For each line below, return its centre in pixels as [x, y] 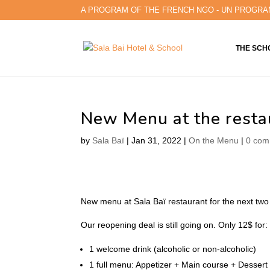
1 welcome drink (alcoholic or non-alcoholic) [173, 249]
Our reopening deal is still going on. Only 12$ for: [174, 225]
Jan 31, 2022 [157, 140]
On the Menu [214, 140]
